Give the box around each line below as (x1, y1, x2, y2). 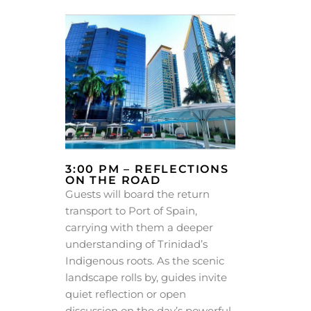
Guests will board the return (65, 187, 210, 201)
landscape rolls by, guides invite (65, 271, 227, 285)
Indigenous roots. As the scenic (65, 254, 224, 268)
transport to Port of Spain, (65, 204, 197, 218)
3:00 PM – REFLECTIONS (65, 162, 229, 176)
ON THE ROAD (65, 174, 161, 187)
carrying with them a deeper (65, 221, 213, 235)
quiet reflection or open (65, 287, 186, 301)
